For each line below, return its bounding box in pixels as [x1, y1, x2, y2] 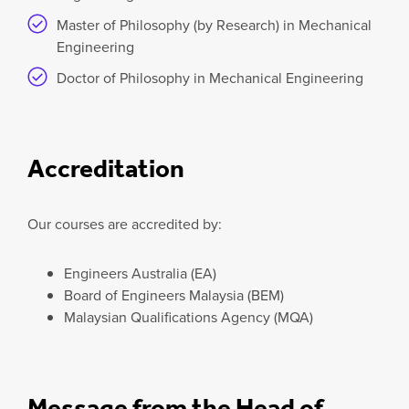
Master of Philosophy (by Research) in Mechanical [57, 14, 372, 35]
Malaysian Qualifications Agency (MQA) [64, 306, 313, 327]
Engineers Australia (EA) [64, 262, 216, 283]
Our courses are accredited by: [27, 213, 222, 234]
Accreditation [27, 152, 184, 184]
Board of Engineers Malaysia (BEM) [64, 284, 284, 305]
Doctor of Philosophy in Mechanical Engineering [57, 67, 363, 88]
